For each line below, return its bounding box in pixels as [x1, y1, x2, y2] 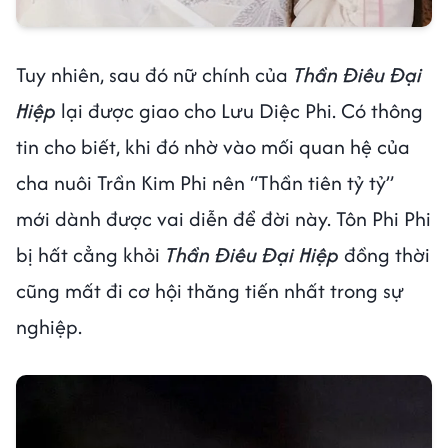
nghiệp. [16, 312, 82, 342]
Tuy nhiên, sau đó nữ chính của [16, 60, 293, 90]
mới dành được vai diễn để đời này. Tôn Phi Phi [16, 204, 431, 234]
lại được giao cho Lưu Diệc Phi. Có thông [56, 96, 423, 126]
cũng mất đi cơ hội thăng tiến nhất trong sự [16, 276, 404, 306]
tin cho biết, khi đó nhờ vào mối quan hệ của [16, 132, 410, 162]
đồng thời [339, 240, 430, 270]
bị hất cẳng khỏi [16, 240, 165, 270]
